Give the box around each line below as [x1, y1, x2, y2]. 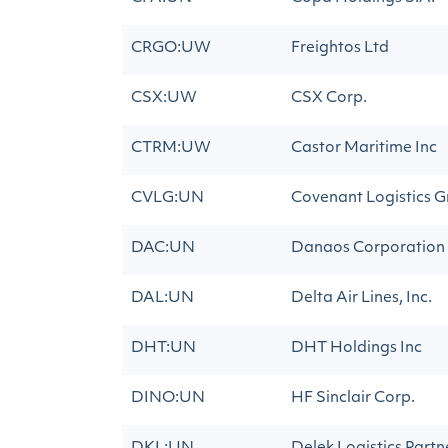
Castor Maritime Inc [291, 141, 437, 156]
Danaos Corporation [291, 241, 445, 256]
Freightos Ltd [291, 41, 389, 56]
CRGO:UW [131, 41, 211, 56]
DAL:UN [131, 291, 194, 306]
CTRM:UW [131, 141, 211, 156]
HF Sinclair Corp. [291, 391, 415, 406]
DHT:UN [131, 341, 196, 356]
